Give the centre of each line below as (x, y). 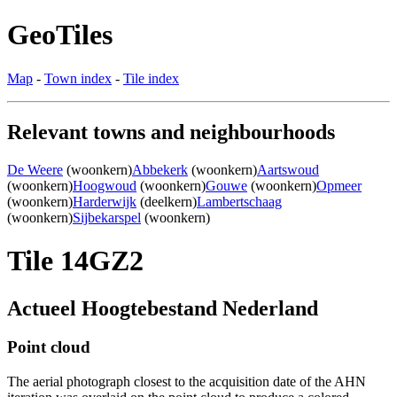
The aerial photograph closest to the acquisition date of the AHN (187, 382)
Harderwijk (105, 201)
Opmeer (339, 185)
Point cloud (49, 347)
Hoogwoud (105, 185)
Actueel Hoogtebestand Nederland (163, 308)
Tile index (151, 78)
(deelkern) (167, 201)
